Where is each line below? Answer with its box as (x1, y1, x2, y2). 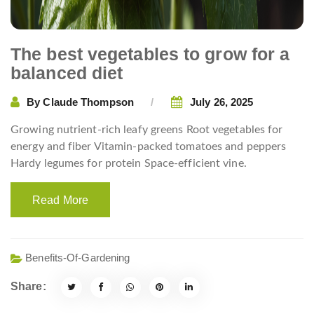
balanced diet (11, 63, 123, 83)
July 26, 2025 (190, 95, 254, 108)
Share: (11, 280, 46, 292)
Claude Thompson (43, 95, 134, 108)
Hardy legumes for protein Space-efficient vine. (11, 158, 247, 169)
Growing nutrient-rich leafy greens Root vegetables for (11, 124, 283, 135)
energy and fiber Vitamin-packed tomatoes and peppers (11, 141, 287, 152)
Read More (32, 194, 88, 206)
